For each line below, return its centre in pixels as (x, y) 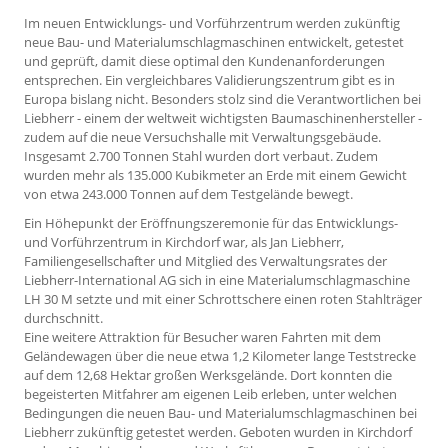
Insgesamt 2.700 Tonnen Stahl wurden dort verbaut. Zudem (201, 156)
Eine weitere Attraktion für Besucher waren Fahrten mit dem (202, 337)
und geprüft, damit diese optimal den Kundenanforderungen (204, 61)
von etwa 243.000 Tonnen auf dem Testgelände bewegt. (188, 194)
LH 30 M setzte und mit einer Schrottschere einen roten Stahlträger (223, 299)
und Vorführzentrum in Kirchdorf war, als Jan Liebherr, (184, 242)
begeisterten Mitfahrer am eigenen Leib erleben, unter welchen (210, 394)
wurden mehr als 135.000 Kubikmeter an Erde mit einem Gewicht (215, 175)
